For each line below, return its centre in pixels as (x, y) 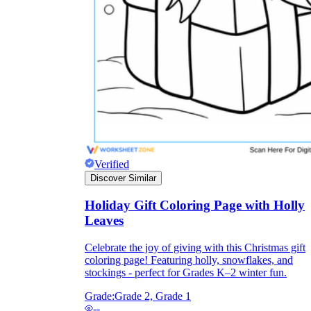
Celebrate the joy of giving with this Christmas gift (195, 248)
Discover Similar (123, 178)
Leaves (104, 221)
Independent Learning (149, 213)
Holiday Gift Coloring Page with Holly (195, 205)
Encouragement (130, 228)
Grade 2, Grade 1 (153, 296)
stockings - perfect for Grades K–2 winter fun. (186, 273)
